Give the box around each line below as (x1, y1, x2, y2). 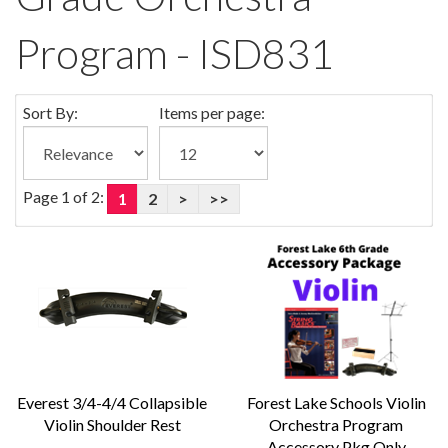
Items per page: (159, 103, 265, 122)
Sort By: (23, 103, 78, 122)
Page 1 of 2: (23, 187, 107, 207)
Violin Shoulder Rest (43, 415, 181, 434)
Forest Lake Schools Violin (246, 393, 426, 412)
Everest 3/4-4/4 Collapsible (17, 393, 207, 412)
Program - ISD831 (15, 29, 334, 78)
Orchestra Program (269, 415, 403, 434)
